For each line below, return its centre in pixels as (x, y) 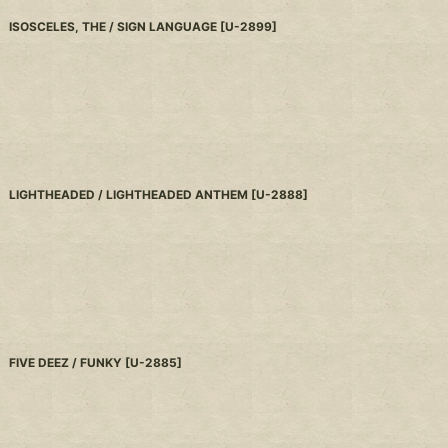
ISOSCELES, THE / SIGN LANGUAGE (113, 27)
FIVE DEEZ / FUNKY (66, 363)
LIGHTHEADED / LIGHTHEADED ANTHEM (129, 195)
